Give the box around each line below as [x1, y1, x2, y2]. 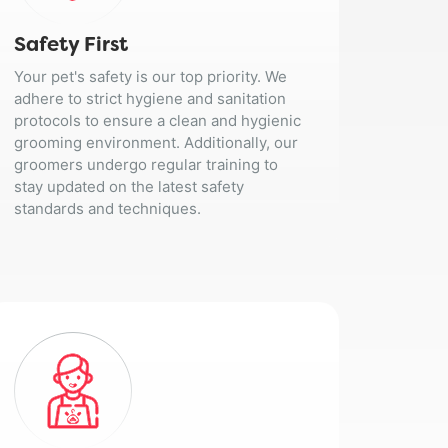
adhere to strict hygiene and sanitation [13, 89, 286, 109]
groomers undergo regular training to [13, 155, 278, 175]
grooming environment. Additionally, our [13, 133, 298, 153]
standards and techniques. [13, 199, 201, 219]
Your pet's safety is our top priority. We [13, 67, 287, 87]
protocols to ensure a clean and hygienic [13, 111, 301, 131]
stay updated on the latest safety [13, 177, 244, 197]
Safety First [13, 37, 128, 56]
